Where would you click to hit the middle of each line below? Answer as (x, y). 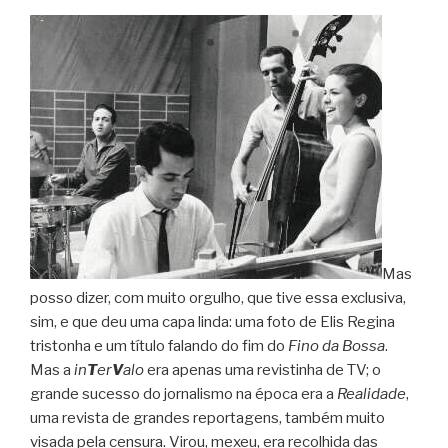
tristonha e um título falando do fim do (159, 345)
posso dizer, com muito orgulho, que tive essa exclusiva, (218, 297)
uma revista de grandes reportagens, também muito (207, 417)
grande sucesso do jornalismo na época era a (183, 393)
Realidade (371, 393)
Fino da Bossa (336, 345)
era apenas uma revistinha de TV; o (262, 369)
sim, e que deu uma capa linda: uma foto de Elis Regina (212, 321)
